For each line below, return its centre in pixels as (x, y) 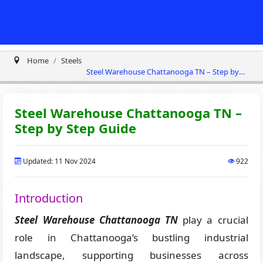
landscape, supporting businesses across (131, 255)
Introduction (49, 198)
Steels (72, 60)
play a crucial (213, 220)
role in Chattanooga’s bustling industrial (131, 237)
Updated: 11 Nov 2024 (59, 161)
